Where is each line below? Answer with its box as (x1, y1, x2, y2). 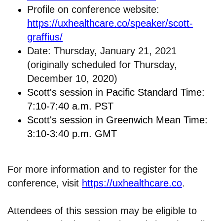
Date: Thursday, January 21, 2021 (27, 45, 177, 57)
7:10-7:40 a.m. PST (27, 101, 113, 112)
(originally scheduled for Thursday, (27, 59, 177, 71)
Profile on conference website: (27, 4, 159, 15)
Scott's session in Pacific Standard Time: (27, 87, 205, 98)
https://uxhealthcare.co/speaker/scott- (27, 18, 193, 29)
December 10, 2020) (27, 73, 117, 84)
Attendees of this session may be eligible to (7, 205, 197, 217)
